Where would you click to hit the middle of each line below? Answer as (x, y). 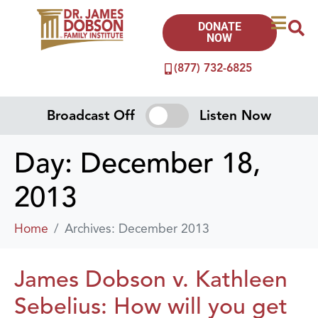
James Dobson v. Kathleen (151, 279)
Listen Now (235, 115)
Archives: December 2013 (137, 228)
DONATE (219, 27)
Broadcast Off (91, 115)
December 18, (170, 163)
